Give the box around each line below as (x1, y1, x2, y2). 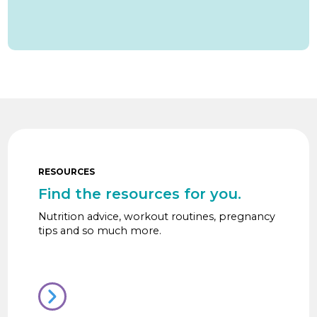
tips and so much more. (38, 224, 161, 238)
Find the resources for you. (38, 185, 241, 203)
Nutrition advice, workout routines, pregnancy (38, 210, 275, 224)
